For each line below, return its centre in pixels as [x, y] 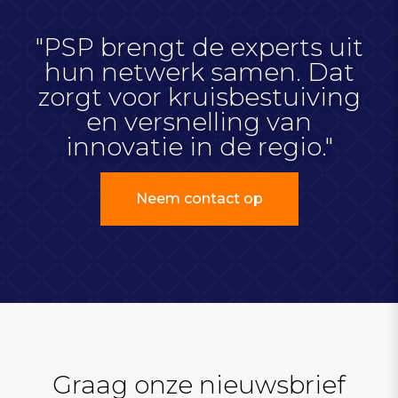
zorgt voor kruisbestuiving [199, 97]
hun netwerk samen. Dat [199, 72]
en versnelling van [199, 122]
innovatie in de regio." [199, 147]
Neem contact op [199, 199]
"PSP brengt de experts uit [199, 47]
